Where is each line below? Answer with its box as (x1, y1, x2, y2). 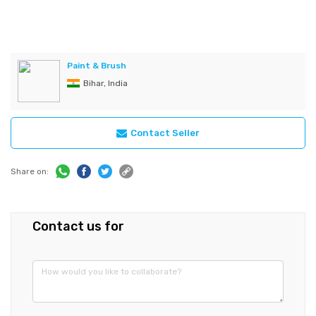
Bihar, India (83, 78, 128, 88)
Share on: (11, 166, 49, 176)
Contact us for (32, 219, 124, 234)
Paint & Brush (67, 61, 126, 71)
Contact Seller (130, 127, 200, 138)
